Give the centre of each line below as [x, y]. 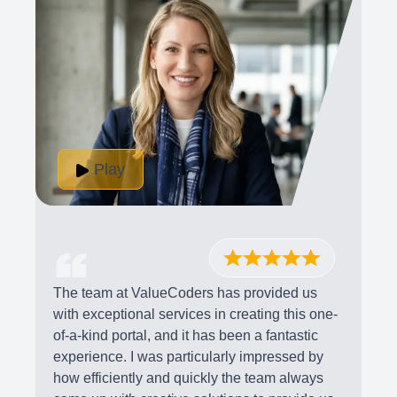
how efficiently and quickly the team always [188, 378]
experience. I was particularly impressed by [188, 356]
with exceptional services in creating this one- [195, 314]
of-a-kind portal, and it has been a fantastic [186, 335]
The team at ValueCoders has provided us [185, 292]
